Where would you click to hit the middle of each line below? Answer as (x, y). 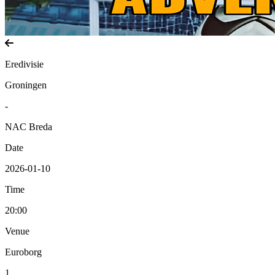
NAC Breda (29, 127)
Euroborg (23, 252)
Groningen (26, 85)
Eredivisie (24, 64)
